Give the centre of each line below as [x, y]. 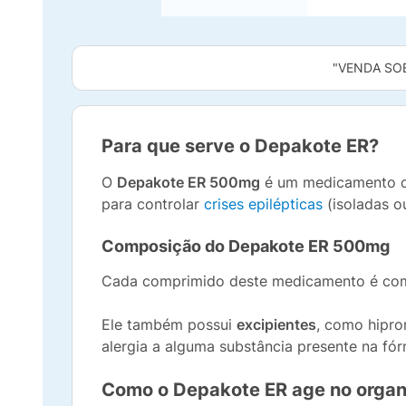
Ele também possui [169, 324]
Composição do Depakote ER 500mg [246, 246]
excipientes [276, 324]
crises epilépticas [263, 204]
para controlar [153, 204]
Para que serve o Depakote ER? [240, 146]
